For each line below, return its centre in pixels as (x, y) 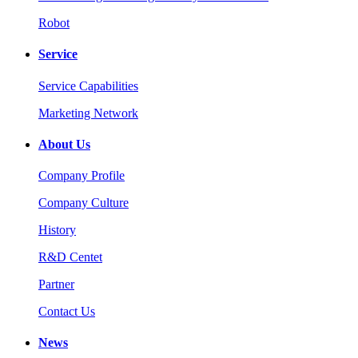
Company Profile (82, 176)
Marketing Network (88, 113)
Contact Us (67, 312)
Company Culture (84, 203)
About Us (64, 144)
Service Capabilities (88, 86)
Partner (56, 284)
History (57, 230)
